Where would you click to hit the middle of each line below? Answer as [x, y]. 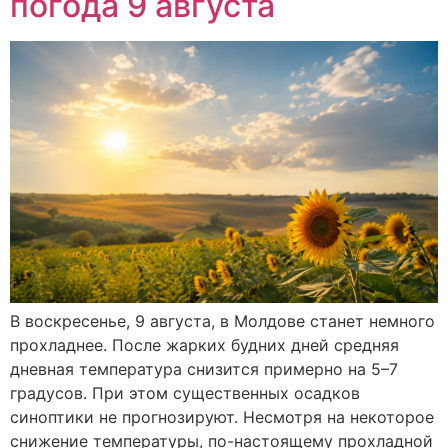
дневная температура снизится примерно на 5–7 [204, 368]
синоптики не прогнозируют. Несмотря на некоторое [222, 416]
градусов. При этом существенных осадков [185, 392]
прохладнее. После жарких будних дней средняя [204, 344]
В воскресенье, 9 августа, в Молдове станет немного [222, 320]
